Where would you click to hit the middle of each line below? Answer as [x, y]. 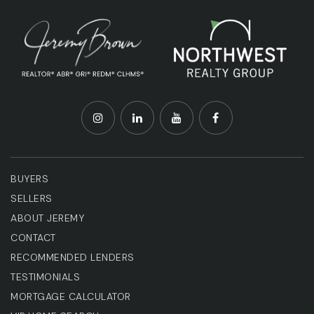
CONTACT [33, 237]
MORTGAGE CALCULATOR [71, 296]
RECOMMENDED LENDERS [73, 257]
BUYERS [29, 178]
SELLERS [32, 198]
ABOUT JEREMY [47, 218]
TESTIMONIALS [45, 277]
